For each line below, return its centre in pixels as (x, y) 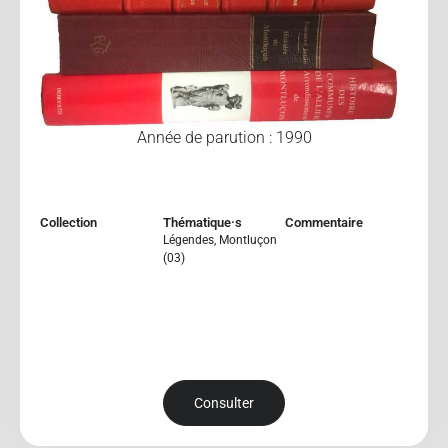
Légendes (188, 239)
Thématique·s (202, 222)
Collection (68, 222)
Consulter (224, 403)
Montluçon (247, 239)
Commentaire (324, 222)
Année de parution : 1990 (224, 137)
